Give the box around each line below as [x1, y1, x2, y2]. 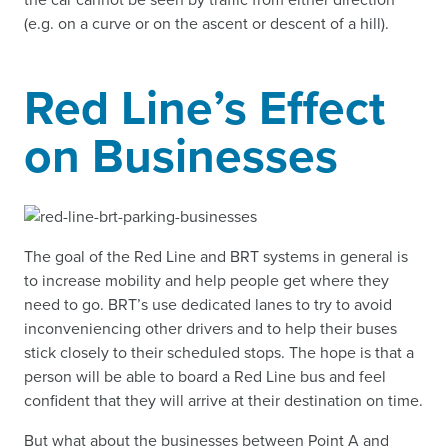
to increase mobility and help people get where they [24, 268, 389, 292]
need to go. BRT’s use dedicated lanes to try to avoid [24, 292, 392, 316]
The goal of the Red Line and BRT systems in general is [24, 244, 408, 268]
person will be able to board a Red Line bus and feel [24, 364, 386, 388]
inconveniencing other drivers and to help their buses [24, 316, 397, 340]
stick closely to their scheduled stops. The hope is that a [24, 340, 414, 364]
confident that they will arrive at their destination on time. [24, 388, 423, 412]
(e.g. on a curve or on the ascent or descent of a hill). [24, 11, 389, 35]
